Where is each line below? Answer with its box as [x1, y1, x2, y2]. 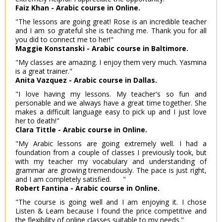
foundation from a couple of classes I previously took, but [15, 148, 207, 158]
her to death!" [15, 116, 59, 126]
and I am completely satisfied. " [15, 174, 126, 184]
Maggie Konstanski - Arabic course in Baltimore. [15, 44, 188, 54]
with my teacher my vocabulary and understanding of [15, 157, 207, 166]
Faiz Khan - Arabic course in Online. [15, 3, 140, 13]
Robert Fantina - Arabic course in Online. [15, 183, 160, 193]
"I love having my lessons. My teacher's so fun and [15, 89, 207, 99]
